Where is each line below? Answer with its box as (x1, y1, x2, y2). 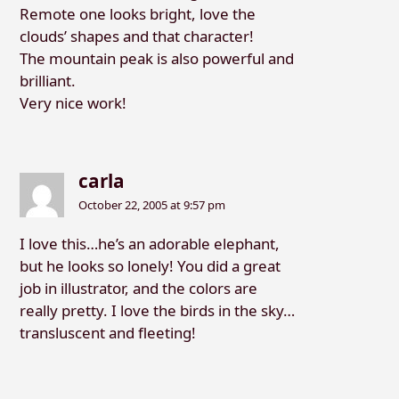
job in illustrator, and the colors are (19, 277, 257, 298)
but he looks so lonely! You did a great (19, 255, 281, 276)
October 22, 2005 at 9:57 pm (78, 196, 226, 213)
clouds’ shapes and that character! (19, 25, 254, 46)
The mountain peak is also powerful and (19, 47, 294, 69)
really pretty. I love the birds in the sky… (19, 299, 295, 321)
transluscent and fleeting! (19, 322, 196, 343)
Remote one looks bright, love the (19, 3, 256, 24)
